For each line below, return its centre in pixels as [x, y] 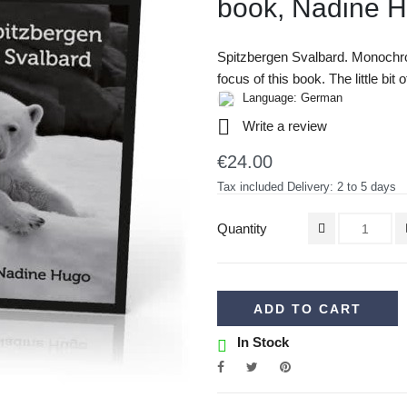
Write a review [283, 126]
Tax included [252, 187]
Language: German [291, 98]
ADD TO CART [308, 308]
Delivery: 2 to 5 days [342, 187]
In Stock [261, 342]
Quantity [242, 229]
